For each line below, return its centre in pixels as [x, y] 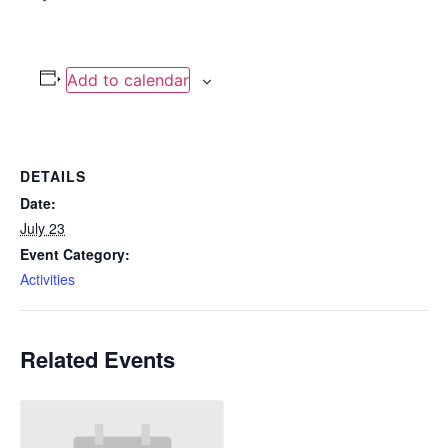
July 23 [42, 228]
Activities [47, 279]
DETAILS [53, 176]
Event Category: [75, 254]
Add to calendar [127, 80]
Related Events [97, 359]
